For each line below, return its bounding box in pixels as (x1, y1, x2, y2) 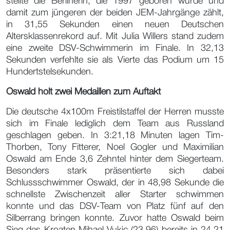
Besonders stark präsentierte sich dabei (6, 166, 224, 175)
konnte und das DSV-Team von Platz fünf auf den (6, 202, 224, 210)
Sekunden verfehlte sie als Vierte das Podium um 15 (6, 55, 224, 64)
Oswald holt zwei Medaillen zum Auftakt (6, 87, 161, 96)
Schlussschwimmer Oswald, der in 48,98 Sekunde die (6, 178, 224, 187)
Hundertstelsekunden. (6, 67, 93, 76)
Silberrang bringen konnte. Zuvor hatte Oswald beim (6, 214, 224, 222)
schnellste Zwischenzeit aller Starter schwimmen (6, 190, 224, 199)
